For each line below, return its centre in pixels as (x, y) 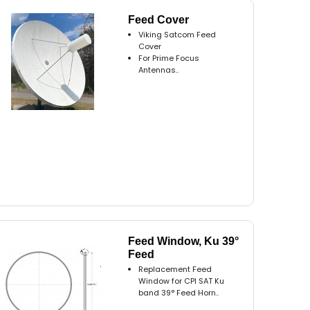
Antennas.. (159, 70)
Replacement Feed (175, 270)
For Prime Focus (169, 58)
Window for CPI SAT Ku (182, 281)
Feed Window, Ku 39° (184, 241)
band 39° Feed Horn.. (179, 293)
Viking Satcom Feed (177, 35)
